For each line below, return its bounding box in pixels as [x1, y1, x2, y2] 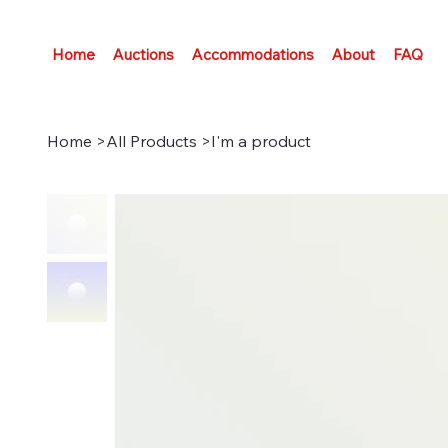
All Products [106, 131, 197, 151]
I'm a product [211, 131, 311, 151]
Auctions [113, 44, 174, 64]
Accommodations [192, 44, 314, 64]
